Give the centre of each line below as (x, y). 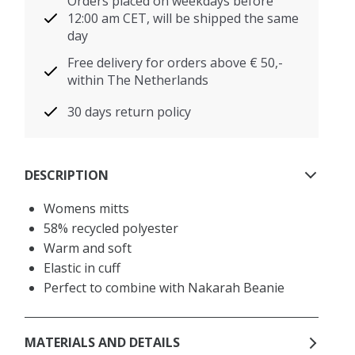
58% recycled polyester (111, 229)
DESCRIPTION (67, 175)
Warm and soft (88, 248)
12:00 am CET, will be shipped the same (183, 19)
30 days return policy (130, 112)
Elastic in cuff (82, 268)
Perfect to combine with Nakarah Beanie (164, 288)
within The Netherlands (138, 80)
